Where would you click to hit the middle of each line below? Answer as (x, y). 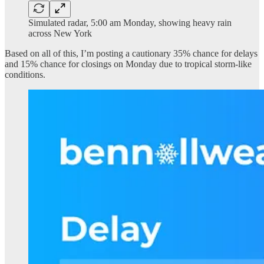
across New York (60, 33)
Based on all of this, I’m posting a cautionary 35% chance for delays (131, 53)
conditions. (25, 74)
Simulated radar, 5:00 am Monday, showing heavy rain (130, 22)
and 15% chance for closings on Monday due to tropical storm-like (128, 64)
